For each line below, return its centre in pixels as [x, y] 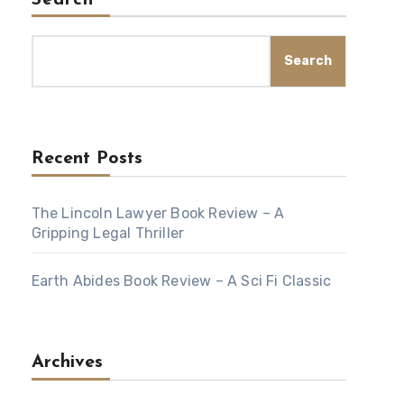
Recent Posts [87, 159]
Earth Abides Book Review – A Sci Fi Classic [181, 281]
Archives [67, 363]
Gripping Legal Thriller [108, 233]
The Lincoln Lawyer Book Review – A [158, 213]
